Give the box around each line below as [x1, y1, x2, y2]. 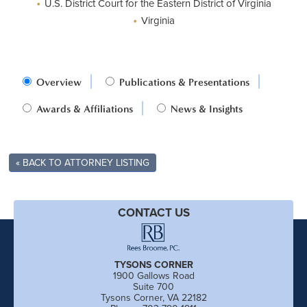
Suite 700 [133, 280, 174, 293]
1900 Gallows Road [112, 269, 195, 282]
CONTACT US [117, 204, 190, 221]
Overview [34, 76, 82, 88]
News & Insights [168, 103, 243, 115]
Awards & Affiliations [34, 103, 134, 115]
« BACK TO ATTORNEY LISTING [16, 156, 150, 169]
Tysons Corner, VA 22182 [100, 291, 207, 304]
